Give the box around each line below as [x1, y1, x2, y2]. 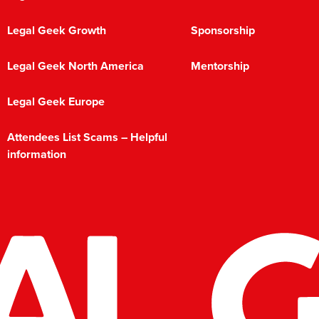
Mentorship [190, 58, 249, 75]
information [7, 146, 66, 163]
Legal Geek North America [7, 58, 144, 75]
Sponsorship [190, 22, 255, 39]
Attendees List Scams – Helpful [7, 129, 167, 146]
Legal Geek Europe [7, 93, 105, 110]
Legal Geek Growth [7, 22, 106, 39]
